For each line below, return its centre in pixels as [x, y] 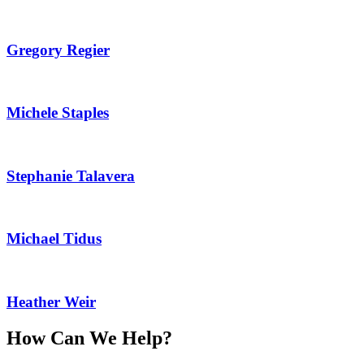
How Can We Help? [89, 338]
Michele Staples [58, 113]
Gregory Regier [58, 50]
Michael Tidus [54, 239]
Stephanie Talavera [71, 175]
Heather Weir [51, 301]
